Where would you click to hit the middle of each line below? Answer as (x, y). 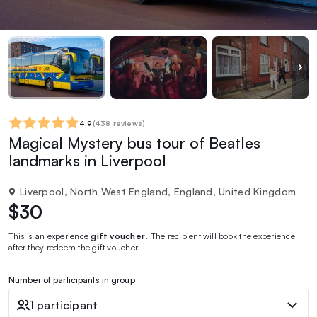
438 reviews (119, 123)
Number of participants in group (72, 279)
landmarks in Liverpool (87, 160)
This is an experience (50, 236)
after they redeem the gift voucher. (75, 247)
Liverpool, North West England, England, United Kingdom (158, 191)
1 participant (64, 305)
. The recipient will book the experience (220, 236)
